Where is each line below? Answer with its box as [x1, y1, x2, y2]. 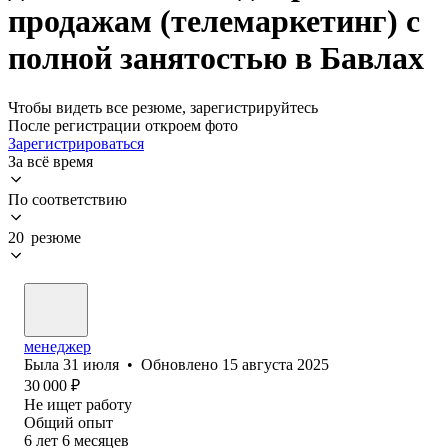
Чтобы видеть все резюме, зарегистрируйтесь [8, 98, 318, 116]
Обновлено [141, 355, 222, 373]
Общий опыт [24, 413, 113, 431]
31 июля [63, 355, 119, 373]
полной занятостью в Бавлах [8, 40, 424, 77]
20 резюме [8, 228, 81, 246]
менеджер [24, 337, 91, 355]
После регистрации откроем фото [8, 116, 238, 134]
